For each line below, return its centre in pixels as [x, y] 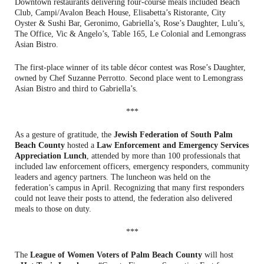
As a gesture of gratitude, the [64, 134]
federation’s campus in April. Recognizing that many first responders [129, 187]
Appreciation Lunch [51, 156]
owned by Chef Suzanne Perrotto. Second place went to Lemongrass [129, 78]
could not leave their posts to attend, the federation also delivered [123, 198]
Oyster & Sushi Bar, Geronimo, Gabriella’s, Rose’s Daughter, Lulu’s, [130, 23]
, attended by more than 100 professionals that [164, 156]
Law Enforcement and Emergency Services [173, 145]
